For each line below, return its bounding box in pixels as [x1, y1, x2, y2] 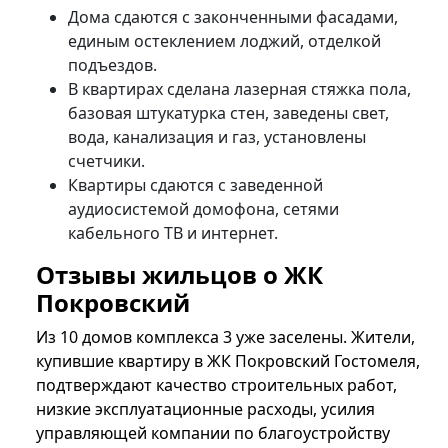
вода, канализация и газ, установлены [68, 126, 366, 149]
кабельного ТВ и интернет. [68, 222, 278, 245]
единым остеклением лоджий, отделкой [68, 30, 381, 53]
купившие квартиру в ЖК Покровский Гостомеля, [36, 350, 420, 373]
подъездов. [68, 54, 157, 77]
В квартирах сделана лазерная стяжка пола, [68, 78, 411, 101]
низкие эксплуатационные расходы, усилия [36, 398, 375, 421]
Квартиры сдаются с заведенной [68, 174, 323, 197]
